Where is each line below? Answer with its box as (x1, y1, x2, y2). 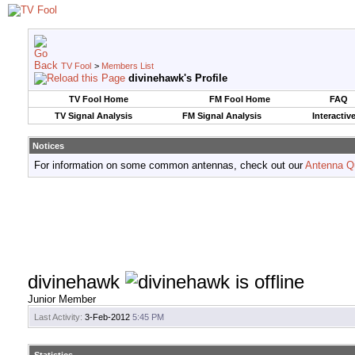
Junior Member (28, 293, 96, 306)
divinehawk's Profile (128, 72, 227, 84)
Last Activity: (34, 312, 82, 323)
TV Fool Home (69, 94, 128, 104)
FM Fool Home (208, 94, 270, 104)
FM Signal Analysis (181, 111, 261, 120)
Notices (32, 141, 64, 151)
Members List (101, 61, 154, 71)
